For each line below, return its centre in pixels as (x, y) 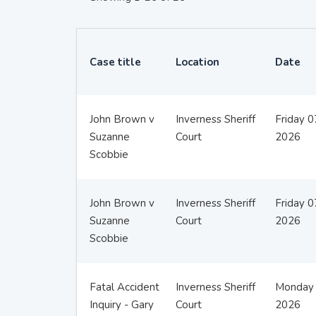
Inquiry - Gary (121, 305)
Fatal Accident (124, 287)
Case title (115, 62)
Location (198, 62)
